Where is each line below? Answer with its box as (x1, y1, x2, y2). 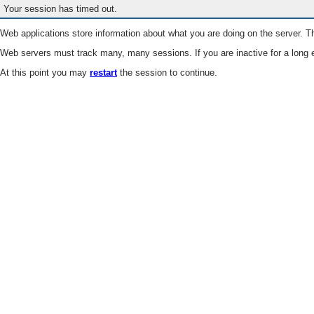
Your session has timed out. (4, 4, 118, 15)
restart (90, 67, 117, 78)
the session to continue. (117, 67, 217, 78)
